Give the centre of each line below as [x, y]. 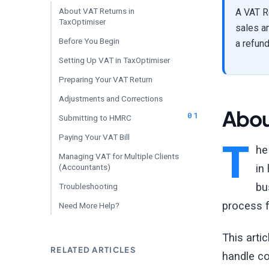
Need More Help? [89, 205]
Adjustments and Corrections [111, 98]
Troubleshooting [88, 186]
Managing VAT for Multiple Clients [119, 156]
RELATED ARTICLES [93, 250]
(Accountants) [85, 167]
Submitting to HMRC [95, 118]
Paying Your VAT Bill [94, 137]
